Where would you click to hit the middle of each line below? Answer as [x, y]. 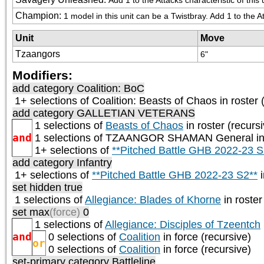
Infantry [94, 162]
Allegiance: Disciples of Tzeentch [183, 224]
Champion [37, 15]
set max [31, 212]
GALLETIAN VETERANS [136, 113]
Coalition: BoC [110, 88]
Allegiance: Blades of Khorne [153, 199]
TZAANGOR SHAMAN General [179, 138]
